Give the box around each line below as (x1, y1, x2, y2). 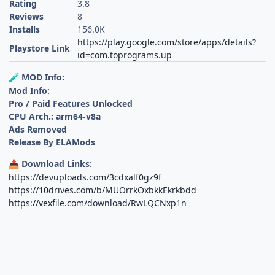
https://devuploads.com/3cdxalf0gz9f (9, 171, 162, 183)
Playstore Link (9, 42, 71, 54)
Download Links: (19, 157, 93, 169)
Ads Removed (9, 123, 68, 135)
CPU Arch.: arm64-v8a (9, 110, 101, 122)
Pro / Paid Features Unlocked (9, 97, 133, 109)
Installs (9, 23, 41, 35)
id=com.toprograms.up (77, 48, 172, 61)
